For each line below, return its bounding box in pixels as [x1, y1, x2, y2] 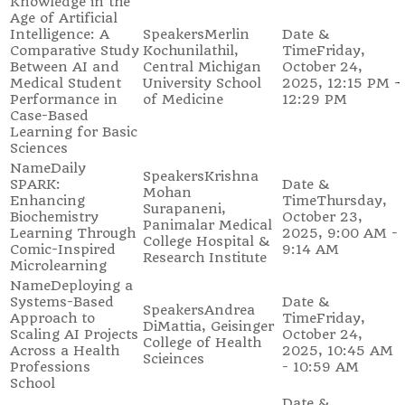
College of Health [143, 334, 261, 351]
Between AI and [10, 59, 119, 75]
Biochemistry [10, 209, 99, 225]
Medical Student [10, 75, 121, 91]
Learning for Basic [10, 124, 137, 140]
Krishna [204, 168, 259, 184]
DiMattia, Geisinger [143, 318, 274, 334]
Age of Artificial [10, 10, 118, 26]
